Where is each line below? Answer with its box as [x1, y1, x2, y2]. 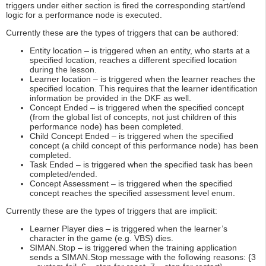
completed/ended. [30, 169, 97, 179]
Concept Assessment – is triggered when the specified [30, 179, 233, 189]
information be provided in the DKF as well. [30, 93, 191, 103]
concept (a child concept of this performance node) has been [30, 141, 258, 151]
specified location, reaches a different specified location [30, 55, 237, 65]
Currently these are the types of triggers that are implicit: [6, 206, 217, 216]
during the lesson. [30, 65, 97, 75]
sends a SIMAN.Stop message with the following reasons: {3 [30, 252, 256, 262]
